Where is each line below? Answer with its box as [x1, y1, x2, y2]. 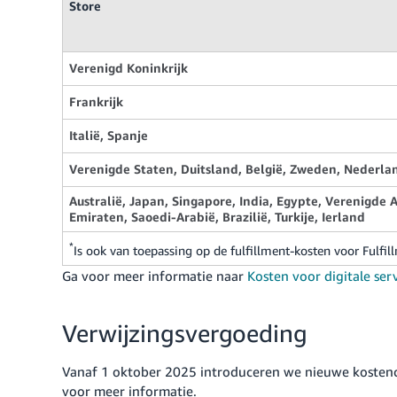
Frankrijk [69, 94, 123, 109]
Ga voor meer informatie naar [62, 268, 247, 284]
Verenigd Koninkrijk [69, 60, 188, 75]
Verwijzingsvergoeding [62, 319, 307, 347]
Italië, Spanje [69, 128, 148, 143]
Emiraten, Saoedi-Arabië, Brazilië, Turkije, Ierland [69, 209, 365, 224]
